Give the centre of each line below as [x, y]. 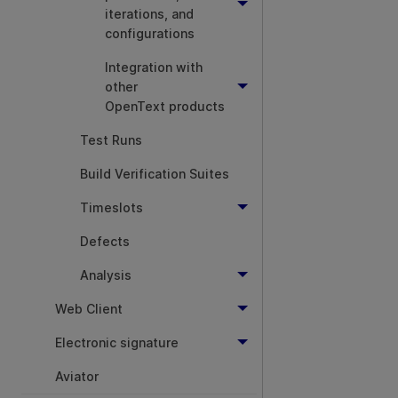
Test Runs [111, 140]
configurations [150, 33]
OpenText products [165, 106]
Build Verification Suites [155, 174]
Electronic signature [117, 342]
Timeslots [111, 207]
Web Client [89, 309]
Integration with [154, 67]
